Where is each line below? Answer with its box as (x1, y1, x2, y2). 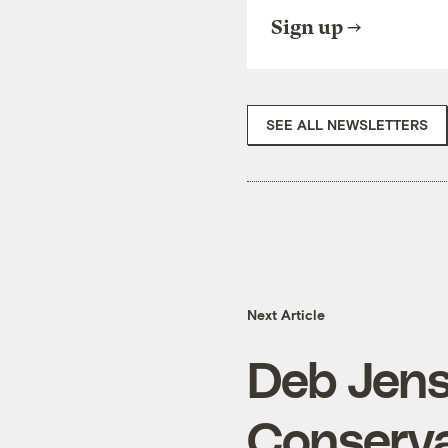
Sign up (271, 15, 343, 39)
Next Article (247, 306, 325, 324)
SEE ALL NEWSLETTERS (266, 115, 428, 133)
